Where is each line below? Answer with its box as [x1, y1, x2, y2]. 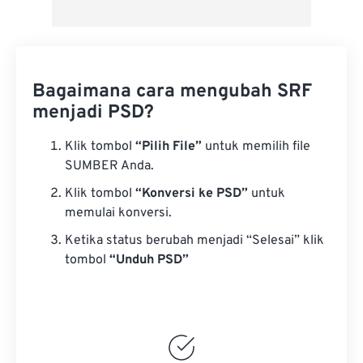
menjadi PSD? [32, 101, 154, 126]
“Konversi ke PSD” [135, 186, 248, 203]
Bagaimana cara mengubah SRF [32, 80, 312, 105]
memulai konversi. [65, 205, 172, 222]
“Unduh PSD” [109, 252, 189, 269]
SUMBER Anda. [65, 158, 154, 175]
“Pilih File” [135, 139, 202, 156]
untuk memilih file [202, 139, 310, 156]
